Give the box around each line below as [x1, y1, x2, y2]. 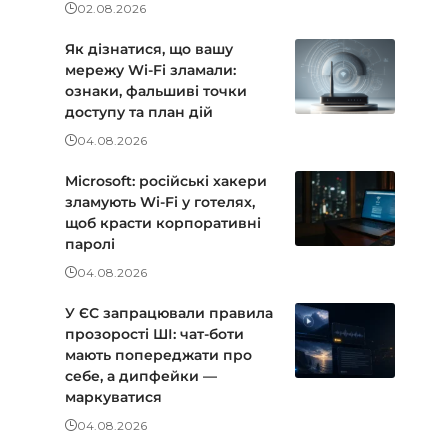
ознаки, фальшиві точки [64, 81, 247, 100]
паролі [64, 234, 115, 253]
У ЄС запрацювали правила [64, 303, 273, 322]
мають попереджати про [64, 345, 252, 364]
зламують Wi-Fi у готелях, [64, 192, 255, 211]
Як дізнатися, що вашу [64, 39, 233, 58]
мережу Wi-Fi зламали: [64, 60, 236, 79]
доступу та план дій [64, 102, 213, 121]
